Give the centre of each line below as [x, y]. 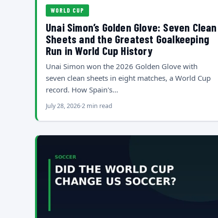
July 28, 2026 [63, 106]
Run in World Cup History [99, 50]
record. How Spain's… [82, 89]
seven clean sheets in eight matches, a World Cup [128, 78]
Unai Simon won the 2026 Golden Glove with [122, 66]
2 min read [97, 106]
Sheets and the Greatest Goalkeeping [128, 39]
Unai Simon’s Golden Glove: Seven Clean [131, 27]
